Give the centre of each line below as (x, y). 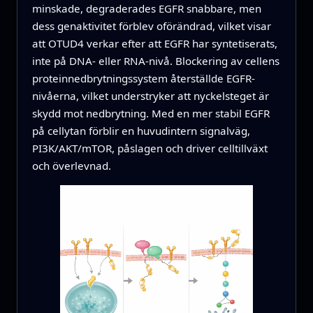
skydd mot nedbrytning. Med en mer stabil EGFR (151, 113)
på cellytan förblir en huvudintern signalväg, (141, 130)
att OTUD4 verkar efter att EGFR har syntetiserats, (154, 43)
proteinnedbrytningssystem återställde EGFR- (143, 78)
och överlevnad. (71, 165)
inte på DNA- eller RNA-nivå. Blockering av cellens (155, 60)
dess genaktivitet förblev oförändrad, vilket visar (151, 26)
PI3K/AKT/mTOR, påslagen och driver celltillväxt (150, 148)
